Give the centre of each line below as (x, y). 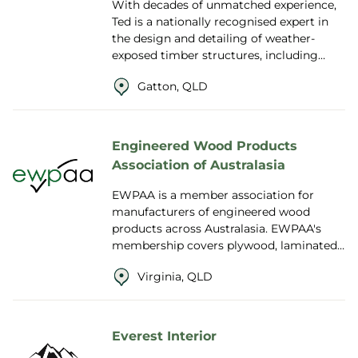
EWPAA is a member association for (213, 195)
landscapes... (146, 89)
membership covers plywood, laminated (225, 245)
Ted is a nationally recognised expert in (220, 22)
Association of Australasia (199, 165)
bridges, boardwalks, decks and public (217, 72)
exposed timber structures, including (215, 55)
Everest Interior (164, 336)
